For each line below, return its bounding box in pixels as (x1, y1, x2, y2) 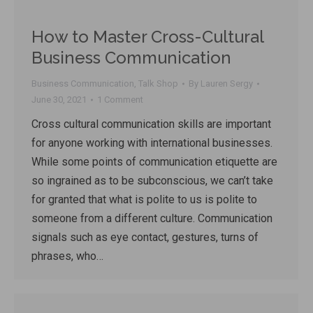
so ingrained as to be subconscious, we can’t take (31, 174, 273, 188)
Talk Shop (138, 78, 178, 89)
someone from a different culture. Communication (31, 212, 272, 226)
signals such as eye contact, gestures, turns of (31, 231, 259, 245)
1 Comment (97, 94, 143, 105)
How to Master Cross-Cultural (31, 27, 263, 48)
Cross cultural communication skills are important (31, 117, 271, 131)
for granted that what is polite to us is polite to (31, 193, 257, 207)
